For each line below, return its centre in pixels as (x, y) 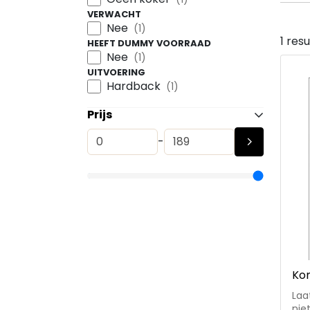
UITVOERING (116, 72)
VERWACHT (114, 14)
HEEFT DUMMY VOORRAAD (149, 43)
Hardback (134, 86)
